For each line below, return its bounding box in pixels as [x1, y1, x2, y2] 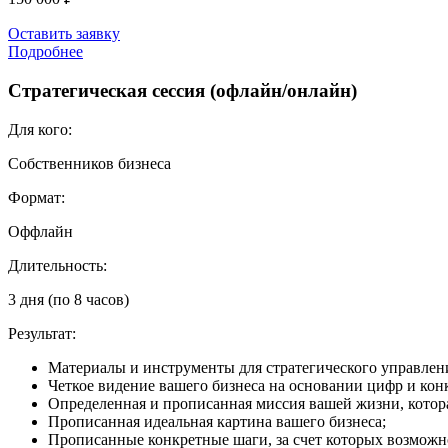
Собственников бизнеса [8, 154, 171, 172]
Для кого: [8, 120, 72, 138]
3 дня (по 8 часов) [8, 290, 129, 308]
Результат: [8, 324, 76, 342]
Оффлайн [8, 222, 73, 240]
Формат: [8, 188, 65, 206]
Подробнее [8, 43, 83, 61]
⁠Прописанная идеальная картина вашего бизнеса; [48, 412, 386, 430]
